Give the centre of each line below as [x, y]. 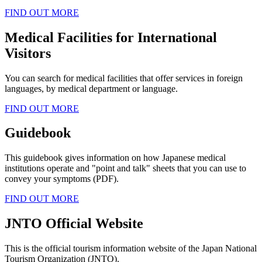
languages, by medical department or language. [91, 88]
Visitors [28, 53]
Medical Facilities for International [111, 37]
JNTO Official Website [74, 224]
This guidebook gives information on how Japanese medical [115, 158]
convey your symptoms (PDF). [62, 179]
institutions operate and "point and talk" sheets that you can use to [125, 168]
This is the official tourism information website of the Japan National [131, 249]
